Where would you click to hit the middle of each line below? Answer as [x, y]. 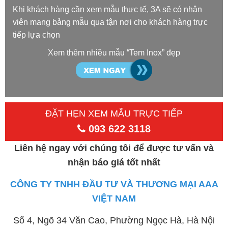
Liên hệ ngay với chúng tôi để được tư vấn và [114, 148]
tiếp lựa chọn [36, 35]
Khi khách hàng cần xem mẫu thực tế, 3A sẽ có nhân [107, 10]
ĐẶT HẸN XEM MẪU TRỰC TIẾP [114, 113]
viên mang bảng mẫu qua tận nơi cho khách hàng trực [110, 22]
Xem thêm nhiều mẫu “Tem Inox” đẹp [114, 53]
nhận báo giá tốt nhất [114, 162]
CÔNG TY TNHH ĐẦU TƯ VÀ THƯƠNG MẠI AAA [114, 184]
